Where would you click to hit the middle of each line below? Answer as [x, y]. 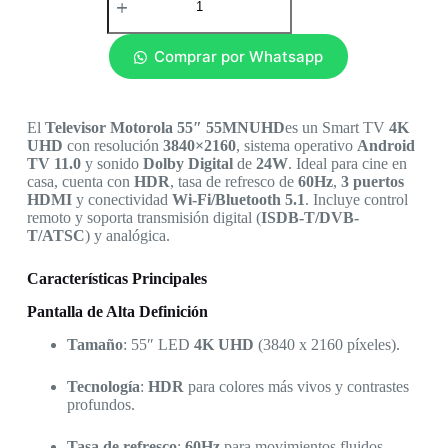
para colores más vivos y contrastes [296, 386]
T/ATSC [55, 236]
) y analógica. [127, 236]
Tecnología [103, 386]
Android [385, 146]
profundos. [100, 404]
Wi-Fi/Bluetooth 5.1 [238, 200]
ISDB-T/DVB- [309, 218]
